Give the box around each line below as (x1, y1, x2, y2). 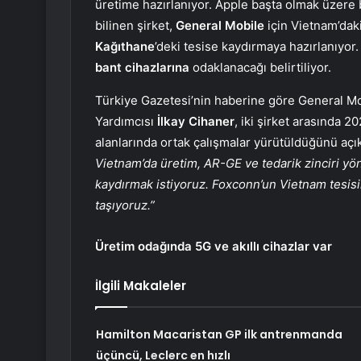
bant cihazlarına (95, 59, 189, 75)
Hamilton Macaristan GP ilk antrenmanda (95, 326, 342, 342)
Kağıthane (95, 38, 155, 54)
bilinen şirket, (95, 17, 176, 33)
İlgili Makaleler (95, 276, 186, 294)
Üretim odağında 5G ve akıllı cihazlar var (95, 238, 332, 254)
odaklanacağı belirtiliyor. (189, 59, 331, 75)
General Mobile (176, 17, 268, 33)
